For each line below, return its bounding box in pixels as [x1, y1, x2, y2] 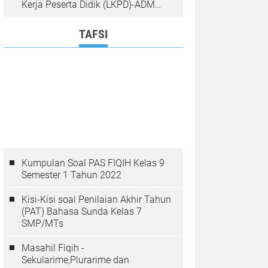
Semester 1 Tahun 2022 [22, 169, 121, 181]
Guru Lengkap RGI [22, 11, 98, 22]
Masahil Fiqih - [22, 242, 84, 254]
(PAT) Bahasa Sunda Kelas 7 [22, 206, 142, 217]
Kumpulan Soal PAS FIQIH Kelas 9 [22, 157, 165, 169]
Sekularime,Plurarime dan [22, 254, 129, 266]
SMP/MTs [22, 218, 63, 229]
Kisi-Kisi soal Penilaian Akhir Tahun [22, 194, 171, 205]
